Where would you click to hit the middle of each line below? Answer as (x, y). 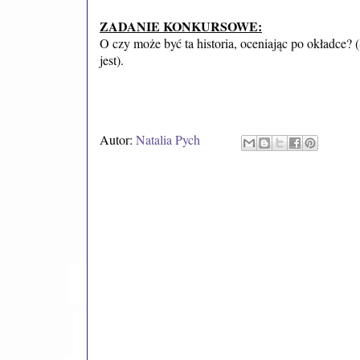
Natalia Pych (168, 140)
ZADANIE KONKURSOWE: (181, 26)
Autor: (118, 140)
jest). (112, 59)
